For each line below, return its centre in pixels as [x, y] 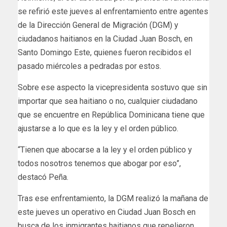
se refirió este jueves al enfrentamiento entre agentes [113, 12]
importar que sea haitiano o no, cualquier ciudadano [108, 101]
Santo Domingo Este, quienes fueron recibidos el [104, 53]
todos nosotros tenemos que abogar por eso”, [99, 164]
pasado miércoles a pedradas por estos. [89, 66]
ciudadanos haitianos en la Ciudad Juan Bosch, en [105, 39]
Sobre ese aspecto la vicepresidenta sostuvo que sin [112, 88]
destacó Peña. [43, 177]
